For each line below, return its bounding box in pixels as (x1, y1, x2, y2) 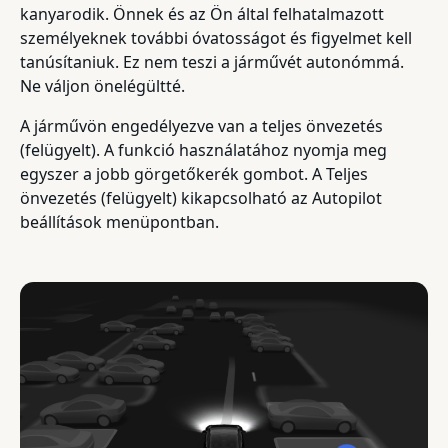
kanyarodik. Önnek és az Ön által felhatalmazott (20, 2, 384, 25)
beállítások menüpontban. (20, 210, 219, 233)
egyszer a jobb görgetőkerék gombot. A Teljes (20, 162, 368, 185)
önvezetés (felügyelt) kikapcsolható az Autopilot (20, 186, 382, 209)
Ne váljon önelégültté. (20, 74, 185, 97)
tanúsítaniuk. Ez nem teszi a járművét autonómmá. (20, 50, 404, 73)
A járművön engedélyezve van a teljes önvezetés (20, 114, 383, 137)
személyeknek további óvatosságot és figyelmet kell (20, 26, 412, 49)
